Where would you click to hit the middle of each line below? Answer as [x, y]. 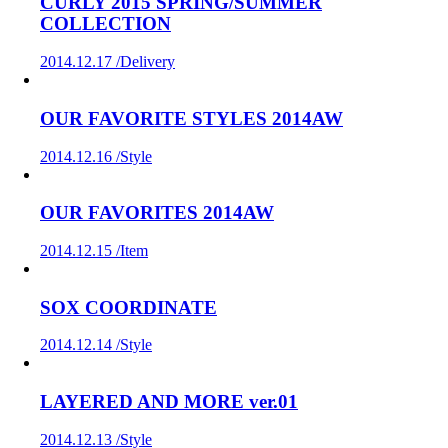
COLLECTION [105, 24]
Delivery [147, 62]
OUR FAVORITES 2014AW [157, 213]
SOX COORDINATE [128, 307]
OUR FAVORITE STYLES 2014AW [191, 118]
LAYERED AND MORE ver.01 [169, 402]
